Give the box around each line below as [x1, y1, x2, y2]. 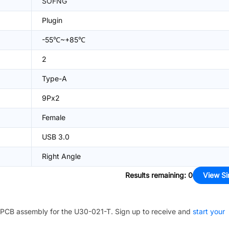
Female [42, 113, 65, 122]
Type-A [42, 74, 67, 83]
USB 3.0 [42, 132, 70, 141]
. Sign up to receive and [111, 207, 191, 216]
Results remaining [125, 171, 184, 179]
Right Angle [42, 152, 81, 161]
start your [193, 207, 225, 216]
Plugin [42, 16, 62, 25]
